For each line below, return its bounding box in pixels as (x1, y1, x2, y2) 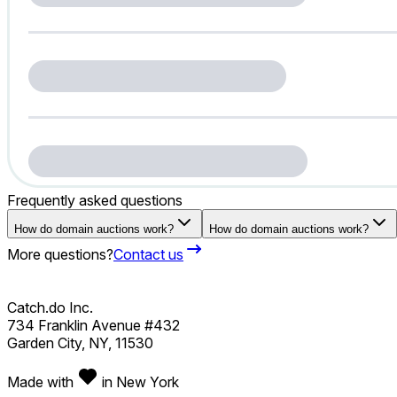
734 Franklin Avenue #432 (7, 315, 180, 334)
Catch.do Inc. (7, 298, 93, 316)
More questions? (7, 245, 113, 263)
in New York (98, 372, 179, 391)
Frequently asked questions (7, 191, 183, 209)
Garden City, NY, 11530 (7, 333, 153, 352)
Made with (7, 372, 77, 391)
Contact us (113, 245, 183, 263)
